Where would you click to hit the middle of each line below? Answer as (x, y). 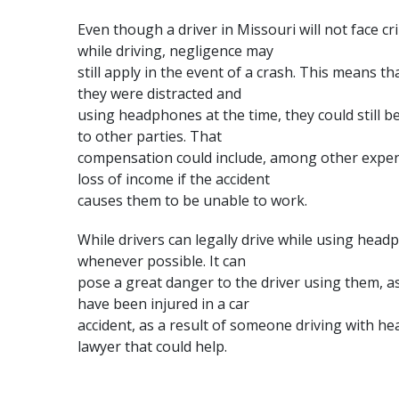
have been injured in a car (163, 304)
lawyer (99, 346)
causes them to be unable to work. (192, 200)
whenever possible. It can (162, 261)
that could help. (174, 346)
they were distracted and (159, 94)
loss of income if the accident (174, 179)
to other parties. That (150, 136)
